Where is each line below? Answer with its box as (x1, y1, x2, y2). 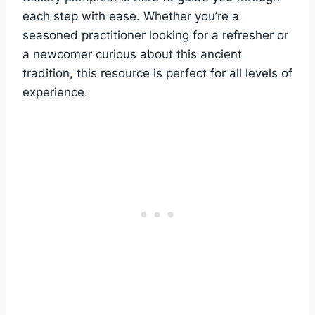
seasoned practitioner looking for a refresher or (22, 27, 288, 42)
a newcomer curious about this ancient (22, 46, 242, 61)
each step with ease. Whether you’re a (22, 8, 239, 23)
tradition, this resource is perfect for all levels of (22, 65, 292, 80)
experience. (22, 84, 88, 99)
